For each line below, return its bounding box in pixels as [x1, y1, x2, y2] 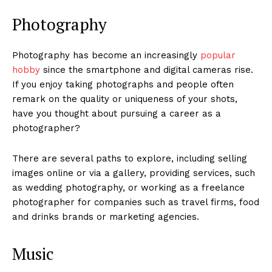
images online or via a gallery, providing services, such [12, 167, 255, 178]
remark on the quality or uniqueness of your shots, [12, 93, 237, 104]
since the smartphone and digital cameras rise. [40, 64, 253, 75]
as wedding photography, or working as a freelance [12, 182, 245, 193]
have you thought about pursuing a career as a [12, 107, 221, 119]
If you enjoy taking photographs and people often [12, 78, 234, 90]
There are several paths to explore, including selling [12, 152, 247, 164]
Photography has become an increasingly [12, 49, 200, 61]
